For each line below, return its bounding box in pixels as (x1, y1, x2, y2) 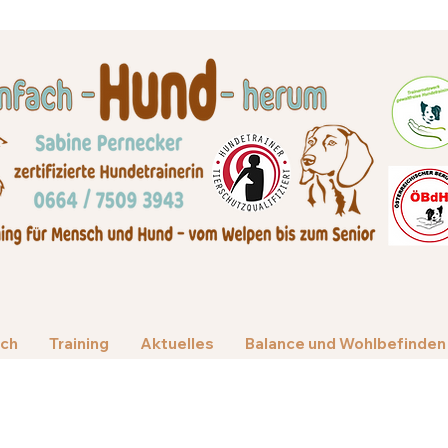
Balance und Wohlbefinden (244, 334, 446, 353)
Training (48, 334, 109, 353)
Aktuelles (139, 334, 214, 353)
